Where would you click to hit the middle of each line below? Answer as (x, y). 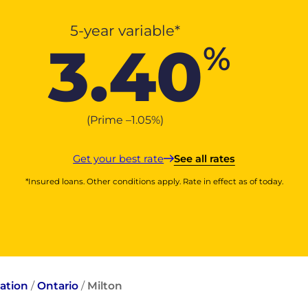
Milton (105, 286)
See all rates (204, 158)
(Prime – (109, 120)
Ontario (58, 286)
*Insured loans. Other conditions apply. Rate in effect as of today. (154, 182)
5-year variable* (125, 30)
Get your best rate (119, 158)
